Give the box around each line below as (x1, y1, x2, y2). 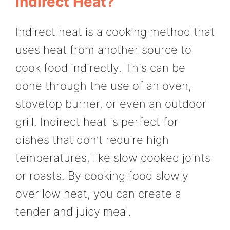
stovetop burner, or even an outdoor (15, 97, 206, 111)
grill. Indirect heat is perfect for (15, 115, 178, 129)
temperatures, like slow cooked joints (15, 151, 210, 165)
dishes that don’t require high (15, 133, 169, 147)
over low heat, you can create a (15, 187, 181, 201)
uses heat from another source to (15, 43, 191, 57)
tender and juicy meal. (15, 205, 131, 219)
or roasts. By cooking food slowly (15, 169, 188, 183)
